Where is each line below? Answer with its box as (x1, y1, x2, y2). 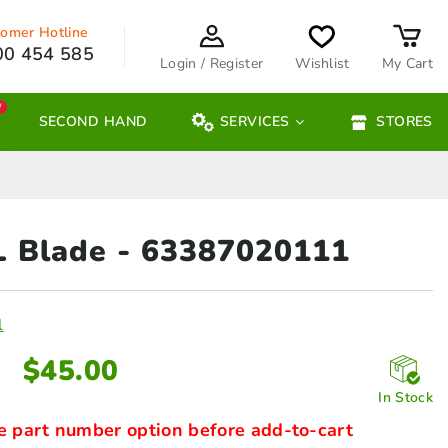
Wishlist (295, 53, 350, 73)
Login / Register (160, 53, 264, 73)
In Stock (378, 388, 433, 408)
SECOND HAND (38, 112, 148, 132)
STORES (376, 112, 433, 132)
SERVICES (219, 112, 290, 132)
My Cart (381, 53, 433, 73)
